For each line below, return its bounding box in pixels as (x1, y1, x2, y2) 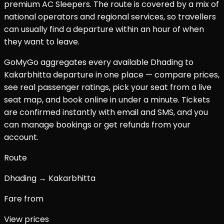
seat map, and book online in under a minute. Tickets (4, 94, 210, 106)
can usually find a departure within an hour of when (4, 23, 204, 35)
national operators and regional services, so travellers (4, 11, 216, 23)
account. (4, 131, 38, 143)
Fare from (4, 193, 43, 205)
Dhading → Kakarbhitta (4, 172, 95, 184)
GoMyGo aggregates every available (4, 56, 150, 68)
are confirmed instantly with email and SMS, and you (4, 106, 208, 118)
